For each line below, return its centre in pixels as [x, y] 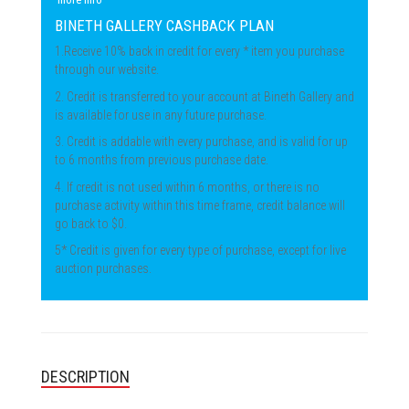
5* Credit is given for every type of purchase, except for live [200, 250]
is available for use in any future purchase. [161, 115]
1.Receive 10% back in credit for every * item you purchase [199, 51]
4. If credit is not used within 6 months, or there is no [187, 187]
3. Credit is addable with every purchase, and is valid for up [201, 142]
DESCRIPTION [85, 376]
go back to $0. [91, 223]
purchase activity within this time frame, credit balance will [200, 205]
